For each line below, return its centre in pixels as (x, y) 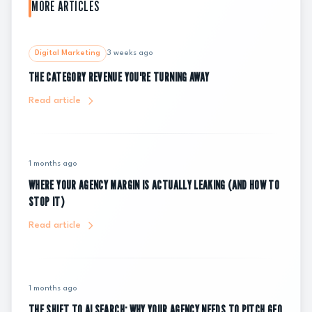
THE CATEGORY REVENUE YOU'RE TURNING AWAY (119, 77)
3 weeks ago (130, 53)
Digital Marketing (68, 53)
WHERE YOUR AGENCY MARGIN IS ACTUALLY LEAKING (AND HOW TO (154, 185)
